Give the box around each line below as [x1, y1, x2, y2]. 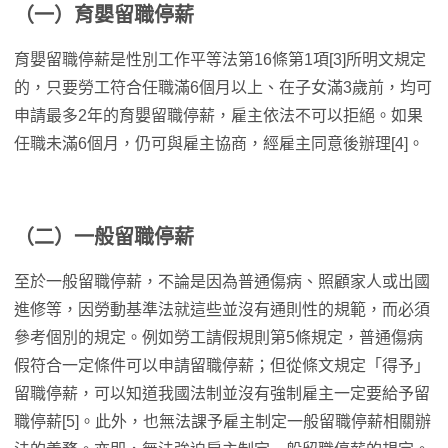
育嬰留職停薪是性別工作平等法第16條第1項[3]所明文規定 [14, 51, 426, 69]
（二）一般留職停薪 [14, 226, 194, 249]
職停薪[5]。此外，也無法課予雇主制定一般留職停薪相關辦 [14, 413, 431, 431]
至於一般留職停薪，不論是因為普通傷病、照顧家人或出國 [14, 273, 430, 291]
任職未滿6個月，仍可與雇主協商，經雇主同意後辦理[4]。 [14, 135, 424, 153]
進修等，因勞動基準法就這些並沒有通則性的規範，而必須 [14, 301, 430, 319]
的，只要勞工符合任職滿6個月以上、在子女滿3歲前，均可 [14, 79, 432, 97]
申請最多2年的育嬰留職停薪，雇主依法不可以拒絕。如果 [14, 107, 423, 125]
